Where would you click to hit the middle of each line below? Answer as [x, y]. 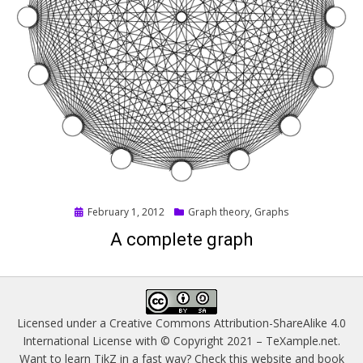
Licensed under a [63, 323]
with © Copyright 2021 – [199, 341]
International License [77, 341]
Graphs [271, 212]
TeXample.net [302, 341]
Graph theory [219, 212]
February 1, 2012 [126, 212]
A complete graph [181, 240]
